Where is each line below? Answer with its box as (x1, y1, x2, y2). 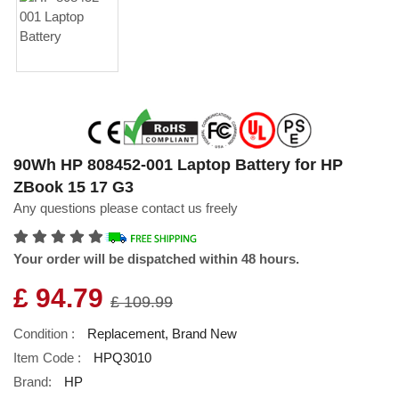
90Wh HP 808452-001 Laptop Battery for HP (13, 155, 343, 174)
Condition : (13, 325, 75, 341)
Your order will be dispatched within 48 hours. (13, 250, 299, 266)
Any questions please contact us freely (13, 199, 238, 216)
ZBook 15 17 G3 (13, 177, 134, 196)
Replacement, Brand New (87, 325, 237, 341)
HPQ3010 (94, 349, 151, 365)
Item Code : (13, 349, 81, 365)
